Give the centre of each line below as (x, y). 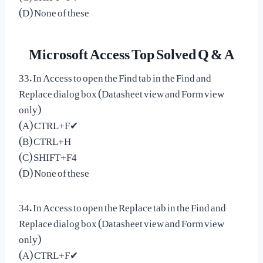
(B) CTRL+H (45, 138)
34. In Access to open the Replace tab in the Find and (122, 205)
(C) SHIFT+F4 (48, 154)
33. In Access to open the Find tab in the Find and (115, 75)
